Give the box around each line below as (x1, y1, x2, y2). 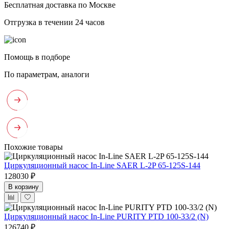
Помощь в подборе (4, 52, 70, 61)
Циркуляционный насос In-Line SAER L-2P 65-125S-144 (4, 161, 200, 170)
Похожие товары (4, 142, 63, 151)
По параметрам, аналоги (4, 70, 89, 79)
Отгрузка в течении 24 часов (4, 17, 105, 27)
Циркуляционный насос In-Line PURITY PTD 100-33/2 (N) (4, 212, 209, 221)
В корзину (8, 182, 39, 191)
